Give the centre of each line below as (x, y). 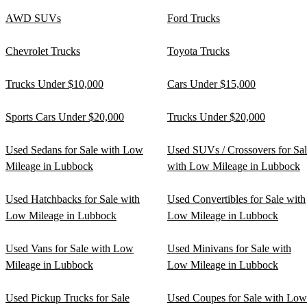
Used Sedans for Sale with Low (74, 150)
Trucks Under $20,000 (216, 117)
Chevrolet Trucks (43, 51)
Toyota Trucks (198, 51)
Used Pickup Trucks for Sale (67, 298)
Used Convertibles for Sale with (236, 199)
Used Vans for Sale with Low (70, 249)
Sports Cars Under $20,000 (65, 117)
